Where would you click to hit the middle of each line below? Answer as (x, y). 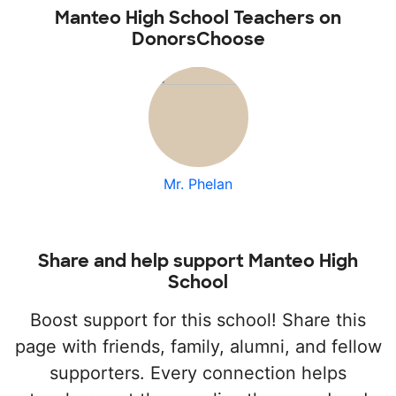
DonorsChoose (198, 39)
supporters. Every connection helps (198, 373)
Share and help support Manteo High (198, 261)
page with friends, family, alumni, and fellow (198, 347)
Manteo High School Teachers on (198, 18)
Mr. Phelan (198, 184)
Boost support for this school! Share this (198, 320)
